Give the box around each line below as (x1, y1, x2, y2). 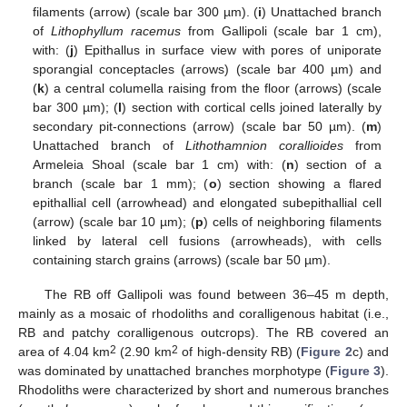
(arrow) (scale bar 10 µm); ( (33, 214, 195, 230)
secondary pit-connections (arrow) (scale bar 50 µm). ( (33, 119, 366, 134)
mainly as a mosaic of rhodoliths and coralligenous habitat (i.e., (18, 306, 389, 322)
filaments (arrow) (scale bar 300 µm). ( (33, 5, 259, 20)
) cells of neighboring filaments (203, 214, 382, 230)
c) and (352, 344, 390, 360)
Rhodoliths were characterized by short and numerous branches (18, 382, 389, 398)
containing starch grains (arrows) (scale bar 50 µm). (33, 253, 332, 268)
